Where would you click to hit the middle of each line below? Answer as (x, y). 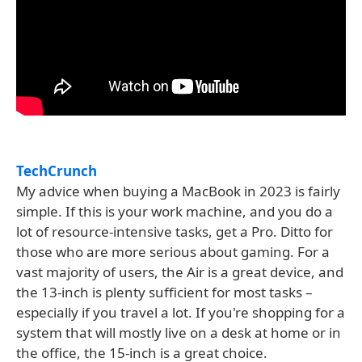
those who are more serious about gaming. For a (173, 252)
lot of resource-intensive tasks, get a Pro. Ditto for (175, 232)
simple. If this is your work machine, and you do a (175, 211)
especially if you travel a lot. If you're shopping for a (181, 312)
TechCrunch (57, 171)
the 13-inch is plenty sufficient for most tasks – (164, 292)
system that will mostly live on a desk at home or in (179, 333)
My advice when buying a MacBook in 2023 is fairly (178, 191)
